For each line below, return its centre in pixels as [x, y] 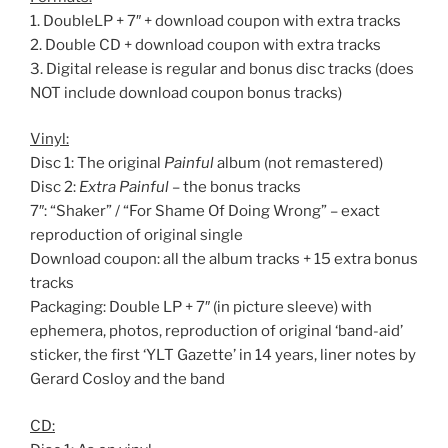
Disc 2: [54, 187]
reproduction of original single [136, 235]
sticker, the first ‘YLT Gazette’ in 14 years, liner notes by [223, 355]
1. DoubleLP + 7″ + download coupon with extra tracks [215, 20]
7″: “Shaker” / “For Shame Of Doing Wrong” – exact [205, 211]
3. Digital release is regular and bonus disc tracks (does [222, 68]
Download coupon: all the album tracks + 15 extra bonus [224, 259]
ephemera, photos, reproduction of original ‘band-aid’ [216, 331]
